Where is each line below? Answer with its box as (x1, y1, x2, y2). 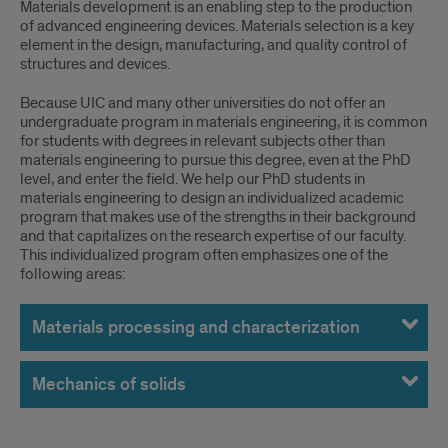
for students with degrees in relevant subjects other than (20, 131, 385, 151)
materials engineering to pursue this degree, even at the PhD (20, 150, 411, 170)
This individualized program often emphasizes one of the (20, 245, 388, 265)
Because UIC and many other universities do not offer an (20, 93, 385, 113)
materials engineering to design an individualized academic (20, 188, 404, 208)
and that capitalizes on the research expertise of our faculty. (20, 226, 406, 246)
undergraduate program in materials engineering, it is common (20, 112, 427, 132)
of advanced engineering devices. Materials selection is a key (20, 16, 414, 36)
